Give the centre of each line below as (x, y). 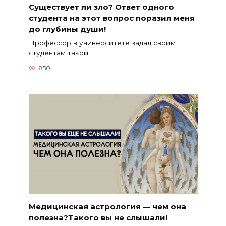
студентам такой (58, 53)
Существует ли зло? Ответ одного (101, 7)
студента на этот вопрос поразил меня (111, 18)
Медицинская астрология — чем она (107, 206)
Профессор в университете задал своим (102, 43)
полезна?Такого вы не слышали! (98, 217)
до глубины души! (67, 29)
